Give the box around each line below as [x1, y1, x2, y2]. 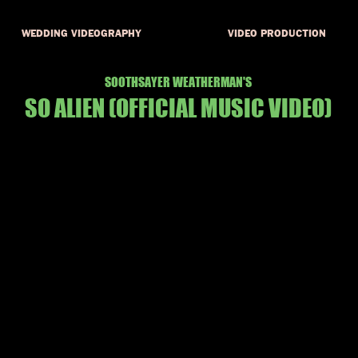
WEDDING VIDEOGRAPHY [21, 30, 141, 38]
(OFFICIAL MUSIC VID [109, 93, 302, 122]
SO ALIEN [25, 93, 105, 122]
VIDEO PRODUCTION [228, 30, 326, 38]
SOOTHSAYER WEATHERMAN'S [105, 74, 252, 89]
